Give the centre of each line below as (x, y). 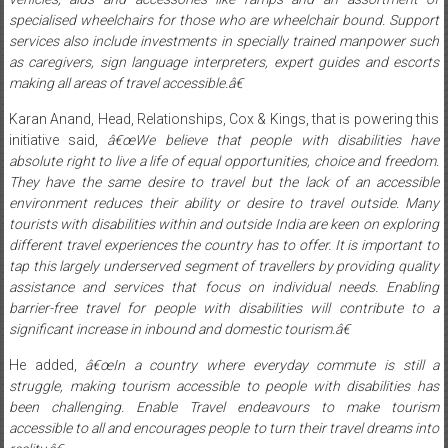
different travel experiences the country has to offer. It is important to (224, 244)
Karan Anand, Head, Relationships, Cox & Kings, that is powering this (224, 118)
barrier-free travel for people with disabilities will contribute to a (224, 307)
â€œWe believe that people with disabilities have (273, 139)
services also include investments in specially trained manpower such (224, 40)
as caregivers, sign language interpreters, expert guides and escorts (224, 61)
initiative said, (58, 139)
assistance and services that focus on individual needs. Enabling (224, 286)
